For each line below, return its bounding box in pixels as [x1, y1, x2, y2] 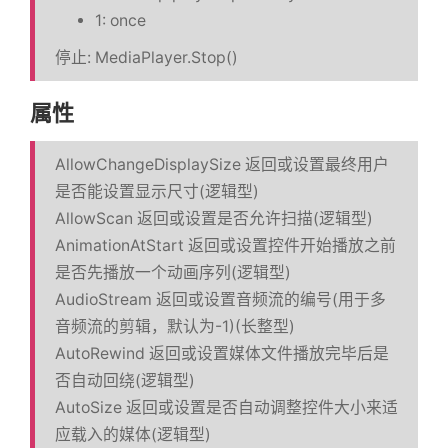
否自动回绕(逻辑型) [55, 370, 195, 390]
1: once [95, 10, 146, 30]
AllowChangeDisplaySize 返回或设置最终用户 [55, 154, 389, 174]
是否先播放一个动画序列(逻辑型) [55, 262, 291, 282]
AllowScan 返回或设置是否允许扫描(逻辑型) [55, 208, 373, 228]
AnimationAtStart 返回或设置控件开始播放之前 [55, 235, 396, 255]
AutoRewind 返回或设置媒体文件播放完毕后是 [55, 343, 389, 363]
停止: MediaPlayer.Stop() [55, 47, 238, 67]
